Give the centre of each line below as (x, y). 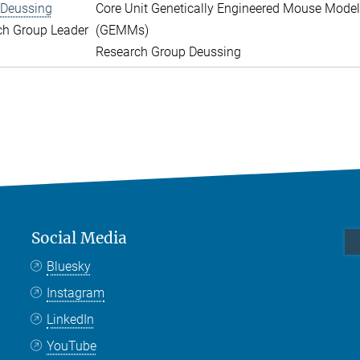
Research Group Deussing (168, 52)
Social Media (79, 238)
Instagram (76, 293)
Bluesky (69, 266)
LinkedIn (71, 319)
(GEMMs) (122, 30)
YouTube (72, 346)
